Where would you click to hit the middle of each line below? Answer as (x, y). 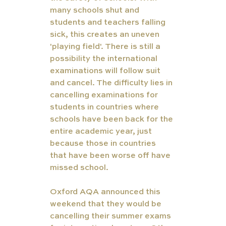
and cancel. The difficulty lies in (112, 83)
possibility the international (104, 59)
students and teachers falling (108, 23)
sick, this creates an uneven (105, 35)
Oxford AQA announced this (106, 192)
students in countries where (105, 108)
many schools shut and (95, 11)
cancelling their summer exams (111, 217)
